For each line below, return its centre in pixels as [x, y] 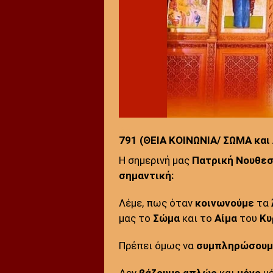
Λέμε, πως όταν [157, 203]
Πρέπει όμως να [157, 245]
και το [197, 218]
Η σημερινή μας [155, 160]
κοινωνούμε [224, 203]
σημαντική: [146, 175]
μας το [136, 218]
